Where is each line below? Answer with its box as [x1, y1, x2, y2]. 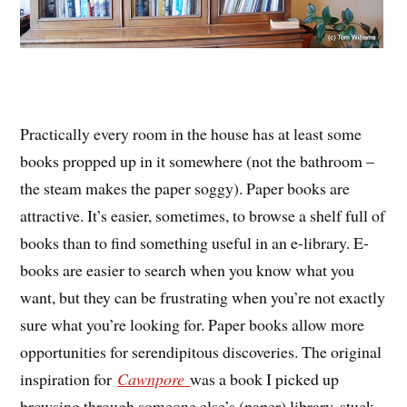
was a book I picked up [190, 368, 340, 391]
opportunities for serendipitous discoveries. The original [20, 341, 382, 363]
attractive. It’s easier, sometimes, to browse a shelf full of [20, 204, 386, 227]
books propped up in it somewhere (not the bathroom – [20, 150, 375, 173]
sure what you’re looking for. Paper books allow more [20, 313, 365, 336]
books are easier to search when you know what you [20, 259, 355, 282]
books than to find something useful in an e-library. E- [20, 232, 370, 254]
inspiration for [20, 368, 118, 391]
